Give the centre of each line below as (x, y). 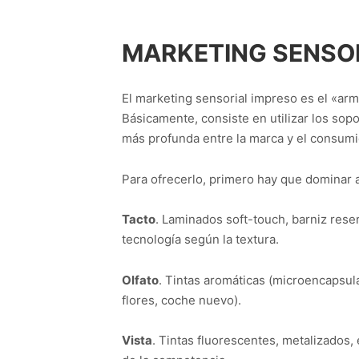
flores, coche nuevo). (182, 300)
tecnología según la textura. (200, 240)
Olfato (140, 280)
